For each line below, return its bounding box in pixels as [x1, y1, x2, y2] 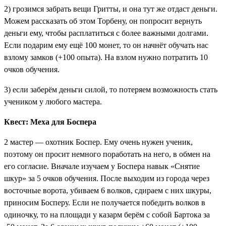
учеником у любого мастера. [4, 97, 102, 106]
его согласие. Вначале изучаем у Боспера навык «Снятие [4, 161, 200, 171]
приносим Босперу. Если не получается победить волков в [4, 198, 205, 207]
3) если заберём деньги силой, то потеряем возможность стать [4, 85, 217, 94]
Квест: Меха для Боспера [4, 117, 96, 126]
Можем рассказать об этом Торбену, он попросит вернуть [4, 16, 202, 25]
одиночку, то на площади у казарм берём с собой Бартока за [4, 210, 210, 219]
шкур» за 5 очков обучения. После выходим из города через [4, 174, 209, 183]
